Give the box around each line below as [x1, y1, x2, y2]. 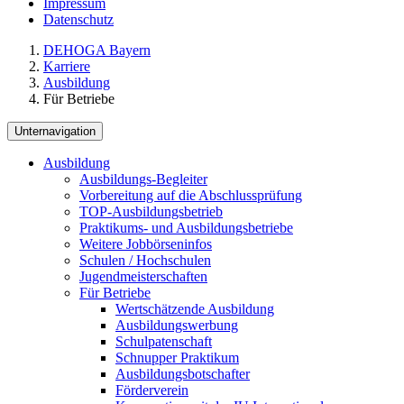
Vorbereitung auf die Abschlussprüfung [79, 187, 302, 203]
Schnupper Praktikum [115, 349, 239, 365]
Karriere [43, 58, 90, 74]
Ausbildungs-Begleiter [79, 170, 207, 187]
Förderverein [115, 381, 188, 398]
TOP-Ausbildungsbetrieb [79, 203, 223, 219]
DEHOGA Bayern [43, 41, 151, 58]
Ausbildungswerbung [115, 317, 238, 333]
